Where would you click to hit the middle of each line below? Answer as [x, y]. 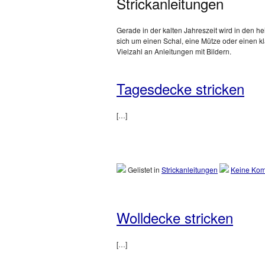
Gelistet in [144, 169]
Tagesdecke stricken [180, 88]
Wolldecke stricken [175, 217]
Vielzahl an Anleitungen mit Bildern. [174, 51]
